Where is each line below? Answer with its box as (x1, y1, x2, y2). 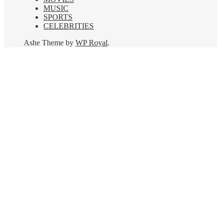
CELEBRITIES (43, 22, 94, 31)
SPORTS (43, 13, 73, 22)
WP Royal (75, 38, 108, 47)
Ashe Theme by (24, 38, 75, 47)
